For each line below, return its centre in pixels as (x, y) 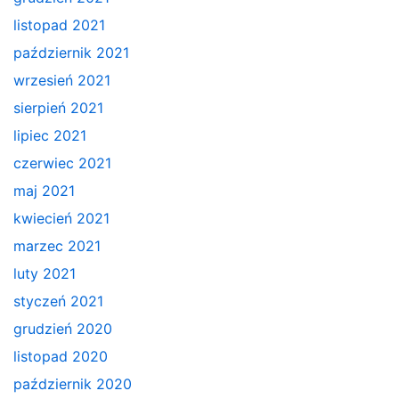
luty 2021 (45, 273)
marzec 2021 (57, 245)
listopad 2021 (59, 24)
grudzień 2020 (63, 328)
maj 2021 (44, 190)
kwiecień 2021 (61, 218)
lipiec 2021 (50, 135)
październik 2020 (73, 383)
